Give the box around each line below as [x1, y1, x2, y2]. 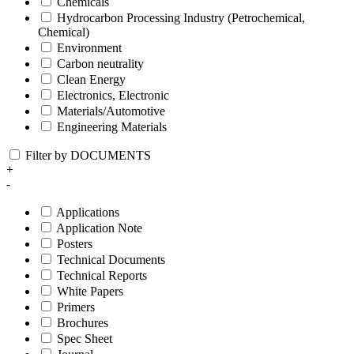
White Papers [57, 284, 123, 298]
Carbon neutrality [57, 56, 144, 70]
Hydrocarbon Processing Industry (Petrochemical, [57, 10, 305, 24]
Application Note [56, 220, 142, 235]
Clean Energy [57, 72, 126, 86]
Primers [57, 299, 95, 314]
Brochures [57, 315, 108, 330]
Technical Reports [57, 268, 147, 282]
